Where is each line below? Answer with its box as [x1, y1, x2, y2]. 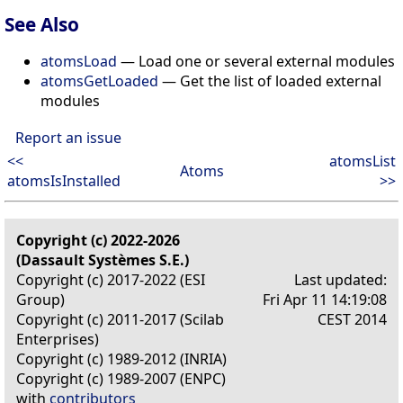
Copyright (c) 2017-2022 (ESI [16, 269, 205, 290]
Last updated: [294, 269, 387, 290]
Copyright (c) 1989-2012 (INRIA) [16, 348, 227, 369]
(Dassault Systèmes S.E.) [16, 249, 189, 270]
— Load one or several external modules [117, 50, 395, 71]
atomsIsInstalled [7, 170, 121, 191]
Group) [16, 289, 65, 309]
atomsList [329, 150, 396, 171]
